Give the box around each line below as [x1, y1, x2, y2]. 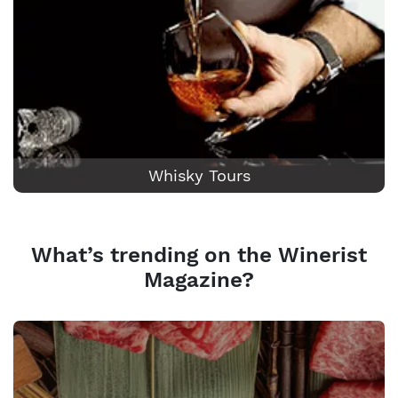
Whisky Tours [147, 166, 251, 186]
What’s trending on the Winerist [31, 243, 367, 268]
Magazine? [144, 267, 254, 293]
